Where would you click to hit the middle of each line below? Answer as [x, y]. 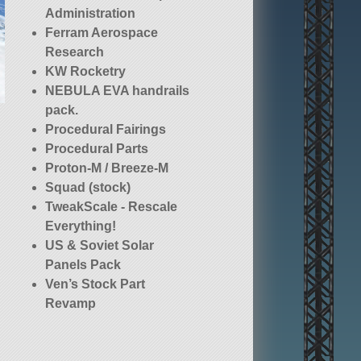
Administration [91, 14]
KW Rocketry [86, 72]
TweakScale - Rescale [112, 207]
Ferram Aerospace [102, 33]
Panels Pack [83, 265]
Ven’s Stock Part [95, 284]
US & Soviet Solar [100, 246]
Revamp [71, 304]
